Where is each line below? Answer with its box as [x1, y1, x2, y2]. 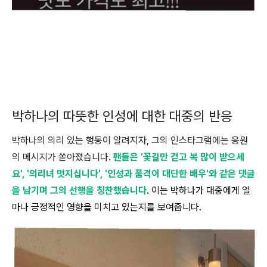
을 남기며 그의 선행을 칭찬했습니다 [12, 185, 147, 196]
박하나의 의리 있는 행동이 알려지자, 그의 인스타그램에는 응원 [12, 135, 248, 146]
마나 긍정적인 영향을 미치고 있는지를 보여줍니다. [12, 201, 201, 213]
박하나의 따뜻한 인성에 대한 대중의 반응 [12, 108, 232, 125]
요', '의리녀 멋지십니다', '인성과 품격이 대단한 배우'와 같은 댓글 [12, 168, 255, 179]
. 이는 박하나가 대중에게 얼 [147, 185, 250, 196]
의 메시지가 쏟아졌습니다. [12, 151, 113, 163]
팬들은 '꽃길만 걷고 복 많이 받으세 [113, 151, 244, 163]
